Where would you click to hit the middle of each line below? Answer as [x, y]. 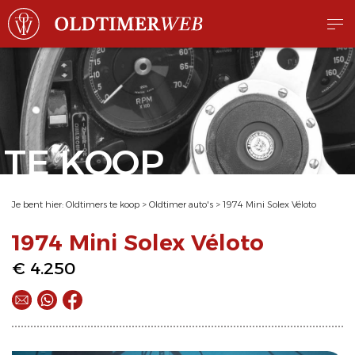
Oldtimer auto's [181, 204]
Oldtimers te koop [103, 204]
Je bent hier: [39, 204]
